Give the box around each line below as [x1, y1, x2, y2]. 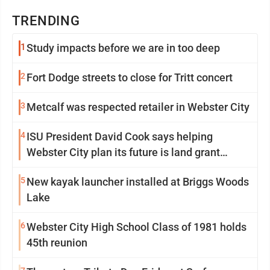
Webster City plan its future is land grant [27, 146, 220, 159]
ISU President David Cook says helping [27, 130, 213, 143]
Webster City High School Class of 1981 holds [27, 221, 246, 234]
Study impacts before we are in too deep [27, 42, 220, 55]
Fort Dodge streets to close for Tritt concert [27, 71, 233, 84]
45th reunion [27, 236, 87, 250]
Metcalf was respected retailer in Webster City [27, 101, 250, 114]
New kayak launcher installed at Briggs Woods [27, 175, 249, 189]
